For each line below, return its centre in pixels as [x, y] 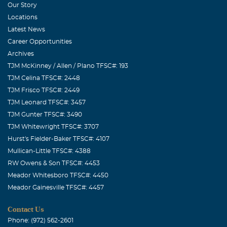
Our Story [22, 5]
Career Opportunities [40, 41]
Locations [23, 17]
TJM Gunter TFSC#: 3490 [45, 114]
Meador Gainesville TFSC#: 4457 [56, 187]
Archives [21, 53]
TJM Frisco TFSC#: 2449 [44, 90]
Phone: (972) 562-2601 [41, 220]
